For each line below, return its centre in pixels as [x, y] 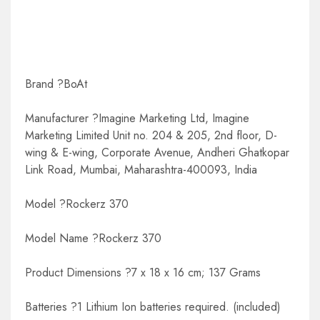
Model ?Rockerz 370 [77, 204]
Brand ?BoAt [56, 84]
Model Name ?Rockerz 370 [93, 238]
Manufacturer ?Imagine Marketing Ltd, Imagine [137, 118]
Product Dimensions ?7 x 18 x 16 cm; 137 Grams [143, 272]
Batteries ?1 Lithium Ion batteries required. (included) [153, 306]
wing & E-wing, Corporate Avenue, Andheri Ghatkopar [157, 152]
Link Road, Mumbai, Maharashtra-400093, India [141, 169]
